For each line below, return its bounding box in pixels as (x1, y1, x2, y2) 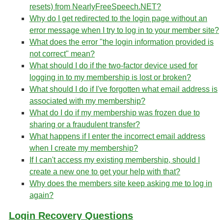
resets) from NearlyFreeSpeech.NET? (29, 2, 161, 11)
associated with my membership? (29, 97, 145, 105)
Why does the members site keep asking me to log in (29, 179, 212, 188)
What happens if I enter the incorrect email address (29, 132, 205, 140)
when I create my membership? (29, 144, 138, 152)
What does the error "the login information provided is (29, 38, 214, 46)
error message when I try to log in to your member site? (29, 26, 219, 34)
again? (29, 191, 54, 199)
